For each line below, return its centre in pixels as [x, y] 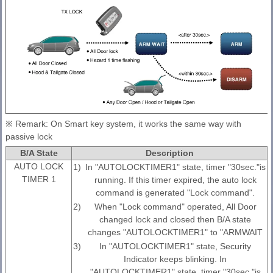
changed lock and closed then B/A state [175, 220]
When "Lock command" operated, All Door [175, 207]
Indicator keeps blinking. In [175, 259]
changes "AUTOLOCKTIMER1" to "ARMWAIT [175, 232]
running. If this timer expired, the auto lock [175, 180]
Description [169, 153]
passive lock [29, 137]
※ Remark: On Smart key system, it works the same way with [123, 124]
